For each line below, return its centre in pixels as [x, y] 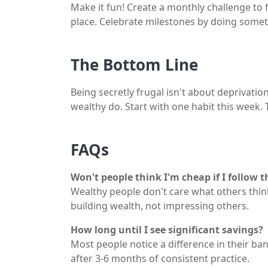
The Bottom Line [134, 65]
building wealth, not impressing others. [160, 206]
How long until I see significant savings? [167, 230]
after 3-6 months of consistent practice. [160, 258]
